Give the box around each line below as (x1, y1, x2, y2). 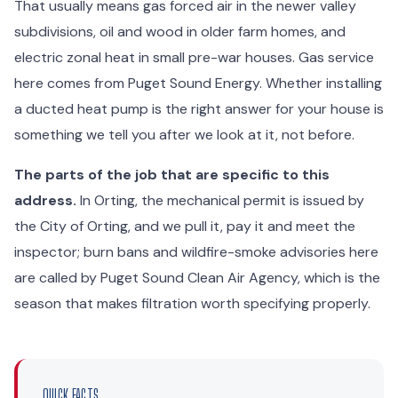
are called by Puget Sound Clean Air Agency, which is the (14, 267, 380, 287)
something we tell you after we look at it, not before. (14, 124, 354, 144)
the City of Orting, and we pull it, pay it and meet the (14, 216, 355, 235)
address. (14, 190, 76, 210)
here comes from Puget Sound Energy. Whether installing (14, 73, 382, 92)
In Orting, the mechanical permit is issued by (76, 190, 364, 210)
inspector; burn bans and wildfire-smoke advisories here (14, 242, 378, 261)
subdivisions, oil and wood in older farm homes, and (14, 21, 346, 41)
